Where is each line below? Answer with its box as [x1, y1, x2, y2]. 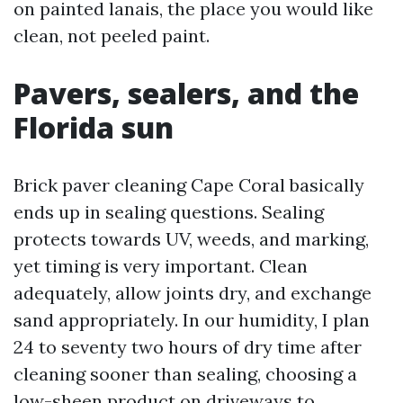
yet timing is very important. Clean [13, 255, 308, 277]
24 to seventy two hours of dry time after [13, 336, 362, 358]
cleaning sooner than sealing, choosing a [13, 363, 357, 385]
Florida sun [13, 108, 174, 147]
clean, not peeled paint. [13, 24, 210, 47]
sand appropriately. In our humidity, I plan [13, 309, 370, 331]
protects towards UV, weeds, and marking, [13, 228, 369, 250]
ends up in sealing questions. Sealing [13, 201, 324, 223]
